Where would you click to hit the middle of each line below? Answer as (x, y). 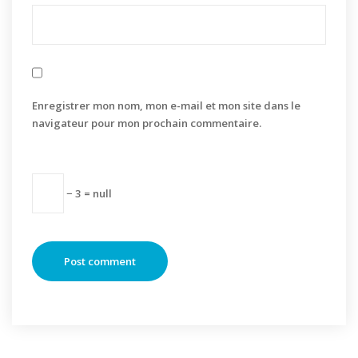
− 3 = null (88, 193)
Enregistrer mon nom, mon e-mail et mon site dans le (166, 105)
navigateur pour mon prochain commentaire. (147, 123)
